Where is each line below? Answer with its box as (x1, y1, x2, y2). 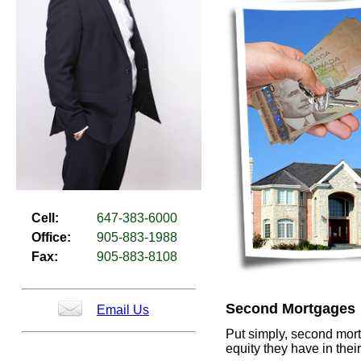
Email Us (97, 303, 149, 317)
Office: (31, 230, 71, 245)
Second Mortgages (226, 300, 355, 317)
